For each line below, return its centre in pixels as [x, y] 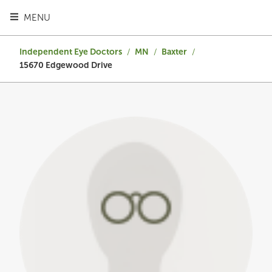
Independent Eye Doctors [71, 52]
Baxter [174, 52]
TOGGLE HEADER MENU [61, 17]
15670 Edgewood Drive [66, 65]
